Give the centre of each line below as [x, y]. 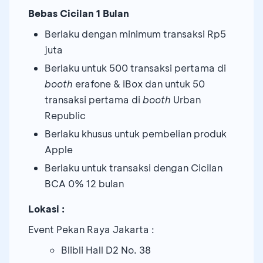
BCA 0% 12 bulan [84, 183]
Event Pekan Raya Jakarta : [91, 229]
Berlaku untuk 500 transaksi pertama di [135, 68]
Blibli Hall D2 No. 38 [106, 249]
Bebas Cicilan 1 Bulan [79, 13]
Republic [65, 115]
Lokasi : [46, 208]
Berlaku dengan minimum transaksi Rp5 [135, 33]
